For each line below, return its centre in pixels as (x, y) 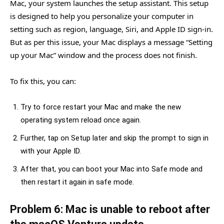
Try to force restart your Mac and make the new (101, 107)
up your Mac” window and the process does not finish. (103, 55)
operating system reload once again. (81, 120)
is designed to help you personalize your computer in (102, 16)
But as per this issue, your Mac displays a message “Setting (111, 42)
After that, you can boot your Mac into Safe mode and (111, 169)
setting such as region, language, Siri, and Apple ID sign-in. (111, 29)
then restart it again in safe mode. (77, 182)
